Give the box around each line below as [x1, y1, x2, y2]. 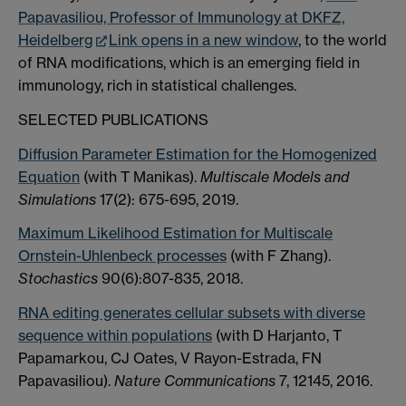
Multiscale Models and [200, 167, 349, 186]
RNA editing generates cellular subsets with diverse [18, 304, 365, 323]
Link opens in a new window [109, 31, 298, 50]
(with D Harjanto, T [212, 326, 342, 345]
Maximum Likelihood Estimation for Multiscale [18, 224, 333, 243]
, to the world [298, 31, 387, 50]
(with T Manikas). [80, 167, 200, 186]
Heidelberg [18, 31, 93, 50]
